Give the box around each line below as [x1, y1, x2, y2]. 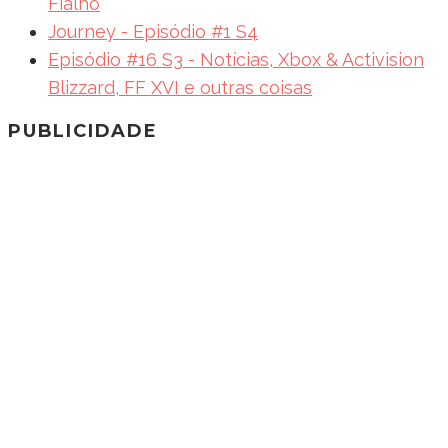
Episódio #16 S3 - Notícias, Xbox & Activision [48, 48, 424, 70]
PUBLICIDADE [8, 119, 158, 142]
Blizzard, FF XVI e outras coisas [48, 76, 312, 98]
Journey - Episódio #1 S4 [48, 20, 258, 42]
